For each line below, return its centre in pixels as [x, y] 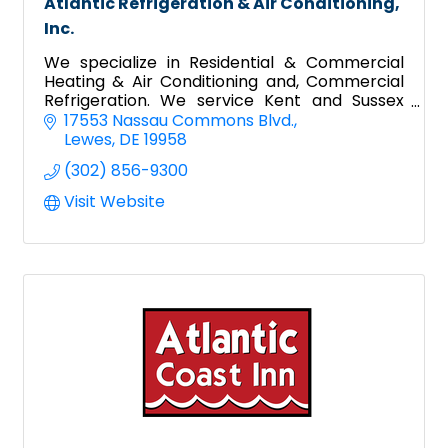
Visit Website [114, 201]
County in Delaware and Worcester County [224, 120]
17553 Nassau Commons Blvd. [179, 120]
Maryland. [82, 139]
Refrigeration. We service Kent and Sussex [224, 101]
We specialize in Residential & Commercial [224, 63]
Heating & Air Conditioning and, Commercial [224, 82]
